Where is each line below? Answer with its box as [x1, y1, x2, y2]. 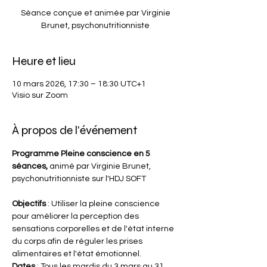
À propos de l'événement [12, 123, 137, 138]
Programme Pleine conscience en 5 [12, 150, 152, 158]
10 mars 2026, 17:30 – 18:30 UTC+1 [12, 80, 146, 88]
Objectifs [12, 200, 48, 208]
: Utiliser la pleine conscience [48, 200, 162, 208]
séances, [12, 162, 49, 170]
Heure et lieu [12, 54, 76, 69]
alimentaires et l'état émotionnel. [12, 250, 141, 258]
